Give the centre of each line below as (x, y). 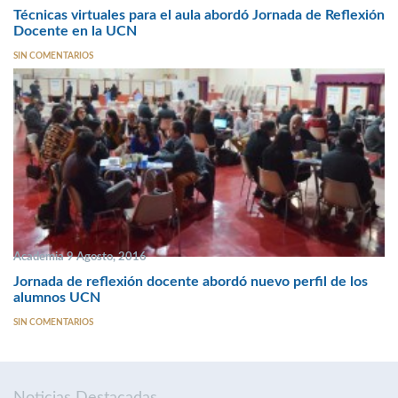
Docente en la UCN (75, 32)
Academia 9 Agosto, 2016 (80, 256)
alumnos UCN (57, 298)
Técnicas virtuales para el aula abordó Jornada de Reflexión (199, 16)
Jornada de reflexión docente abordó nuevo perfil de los (191, 282)
